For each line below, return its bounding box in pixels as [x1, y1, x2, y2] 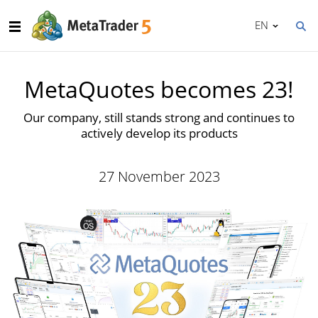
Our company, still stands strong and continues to [23, 109, 295, 126]
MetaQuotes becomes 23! [24, 74, 294, 104]
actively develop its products [80, 125, 238, 141]
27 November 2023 [98, 167, 220, 186]
